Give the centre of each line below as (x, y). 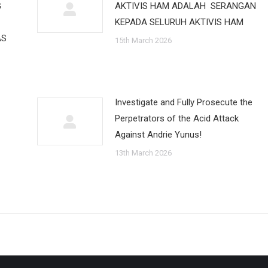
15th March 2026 (143, 40)
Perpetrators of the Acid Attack (176, 118)
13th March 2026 (143, 153)
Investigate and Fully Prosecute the (183, 102)
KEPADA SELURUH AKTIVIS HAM (179, 22)
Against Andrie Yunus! (158, 135)
